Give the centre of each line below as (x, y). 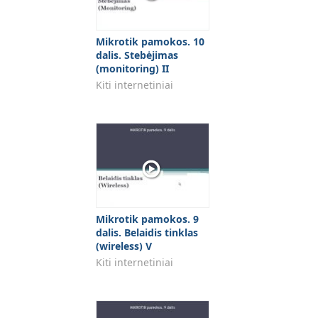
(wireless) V (124, 246)
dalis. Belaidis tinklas (147, 232)
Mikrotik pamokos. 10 (150, 42)
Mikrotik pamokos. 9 (147, 219)
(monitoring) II (132, 68)
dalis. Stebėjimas (137, 55)
